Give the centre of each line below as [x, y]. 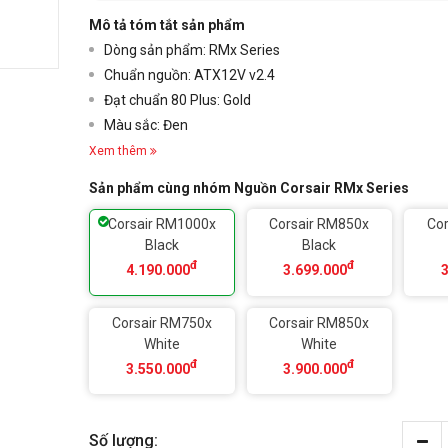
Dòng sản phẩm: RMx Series [192, 50]
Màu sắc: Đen [146, 125]
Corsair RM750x [161, 322]
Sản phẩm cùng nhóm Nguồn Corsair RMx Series [249, 188]
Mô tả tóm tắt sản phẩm [167, 25]
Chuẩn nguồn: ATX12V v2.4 [189, 75]
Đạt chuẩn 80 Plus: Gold [177, 100]
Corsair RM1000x [161, 224]
